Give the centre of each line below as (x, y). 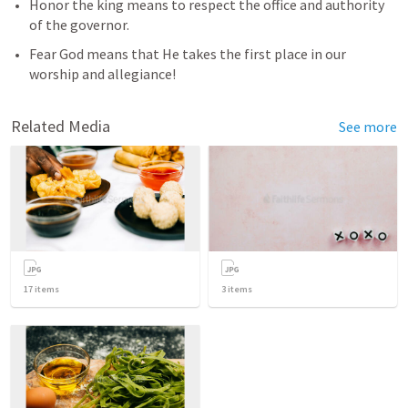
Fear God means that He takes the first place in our (188, 53)
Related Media (61, 126)
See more (368, 126)
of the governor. (79, 24)
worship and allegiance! (104, 73)
